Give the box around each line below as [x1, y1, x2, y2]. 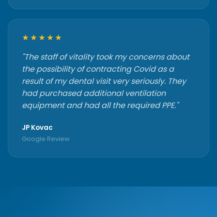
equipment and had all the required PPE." [22, 100, 178, 111]
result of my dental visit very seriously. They [22, 76, 186, 87]
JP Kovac [22, 123, 53, 132]
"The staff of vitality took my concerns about [22, 51, 189, 62]
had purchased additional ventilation [22, 88, 166, 99]
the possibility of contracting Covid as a [22, 63, 174, 75]
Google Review [22, 135, 70, 143]
